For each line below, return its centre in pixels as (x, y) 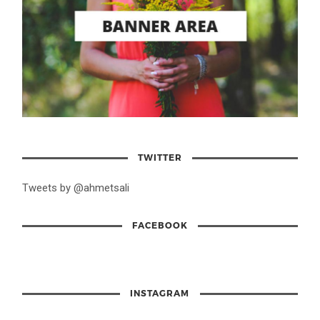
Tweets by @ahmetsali (76, 187)
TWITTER (160, 157)
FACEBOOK (160, 225)
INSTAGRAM (160, 292)
